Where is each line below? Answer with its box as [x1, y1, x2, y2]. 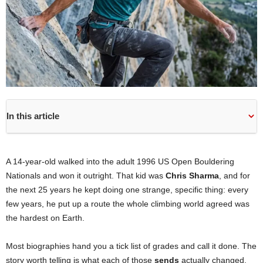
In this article [6, 110, 59, 121]
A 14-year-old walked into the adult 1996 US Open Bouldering [6, 156, 234, 166]
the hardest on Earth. [6, 213, 85, 222]
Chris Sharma [166, 170, 219, 180]
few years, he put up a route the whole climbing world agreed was [6, 198, 249, 208]
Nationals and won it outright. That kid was [6, 170, 166, 180]
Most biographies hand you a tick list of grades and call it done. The [6, 241, 257, 251]
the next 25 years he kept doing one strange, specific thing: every [6, 184, 248, 194]
